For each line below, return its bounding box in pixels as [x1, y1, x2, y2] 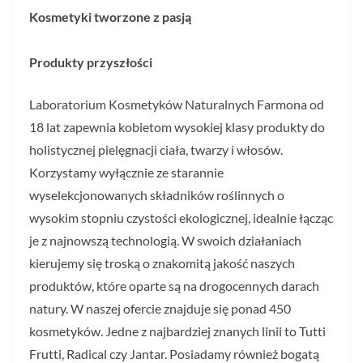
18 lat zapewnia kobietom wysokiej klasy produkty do [29, 119, 325, 135]
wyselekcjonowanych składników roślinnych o [29, 187, 284, 203]
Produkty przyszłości [29, 54, 152, 70]
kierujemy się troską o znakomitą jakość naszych [29, 255, 295, 271]
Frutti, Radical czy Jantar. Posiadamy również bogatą [29, 346, 319, 361]
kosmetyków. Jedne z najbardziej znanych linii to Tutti [29, 323, 326, 339]
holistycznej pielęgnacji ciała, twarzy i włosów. [29, 142, 283, 157]
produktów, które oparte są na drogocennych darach [29, 278, 319, 293]
